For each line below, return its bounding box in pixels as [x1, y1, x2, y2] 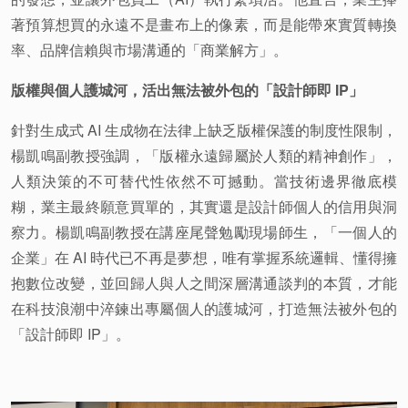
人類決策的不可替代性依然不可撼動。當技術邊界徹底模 [11, 170, 397, 191]
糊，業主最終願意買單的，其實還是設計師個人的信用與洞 [11, 196, 397, 217]
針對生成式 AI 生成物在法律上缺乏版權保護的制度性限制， [11, 119, 397, 140]
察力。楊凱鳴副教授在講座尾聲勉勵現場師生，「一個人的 [11, 221, 397, 242]
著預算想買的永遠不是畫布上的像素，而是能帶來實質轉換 [11, 14, 397, 35]
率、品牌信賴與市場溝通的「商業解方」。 [11, 39, 288, 60]
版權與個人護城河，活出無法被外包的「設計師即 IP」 [11, 79, 363, 100]
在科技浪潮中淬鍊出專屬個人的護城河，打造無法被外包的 [11, 298, 397, 319]
